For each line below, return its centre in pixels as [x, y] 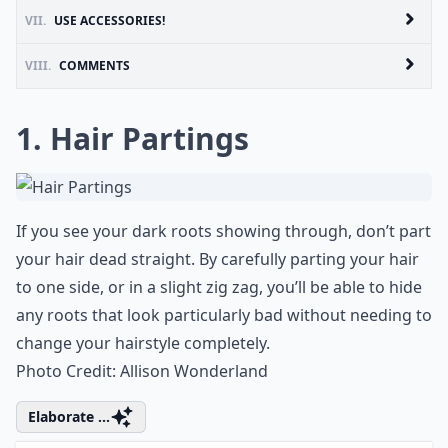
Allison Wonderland [194, 370]
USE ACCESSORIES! [109, 20]
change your [65, 342]
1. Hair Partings [132, 138]
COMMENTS [94, 65]
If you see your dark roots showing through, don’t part [223, 230]
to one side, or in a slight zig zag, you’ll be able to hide [219, 286]
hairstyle [147, 342]
